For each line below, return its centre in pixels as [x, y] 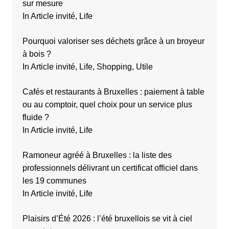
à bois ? [37, 54]
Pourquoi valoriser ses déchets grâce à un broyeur [113, 41]
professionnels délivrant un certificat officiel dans [110, 168]
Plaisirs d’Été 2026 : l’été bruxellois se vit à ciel [107, 218]
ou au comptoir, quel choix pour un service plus [107, 104]
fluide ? [36, 117]
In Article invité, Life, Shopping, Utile [87, 66]
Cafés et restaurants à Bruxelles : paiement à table [113, 91]
